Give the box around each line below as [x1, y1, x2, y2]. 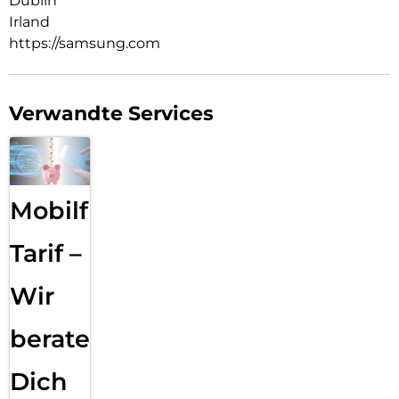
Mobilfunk [10, 195, 136, 225]
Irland [9, 12, 50, 30]
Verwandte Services [9, 101, 214, 126]
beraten [10, 323, 107, 354]
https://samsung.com [9, 34, 160, 52]
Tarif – [10, 238, 82, 268]
